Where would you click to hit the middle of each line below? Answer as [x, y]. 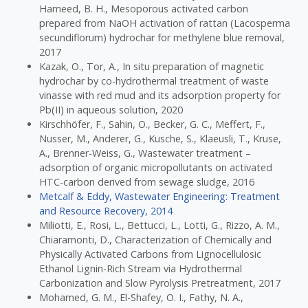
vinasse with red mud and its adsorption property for [160, 96]
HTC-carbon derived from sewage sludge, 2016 [147, 182]
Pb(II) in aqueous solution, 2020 [111, 110]
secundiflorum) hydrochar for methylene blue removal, [162, 38]
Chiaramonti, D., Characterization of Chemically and [156, 240]
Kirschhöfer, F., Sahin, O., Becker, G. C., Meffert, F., [153, 124]
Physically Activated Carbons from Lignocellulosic [151, 254]
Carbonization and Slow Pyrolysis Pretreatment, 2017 [160, 283]
